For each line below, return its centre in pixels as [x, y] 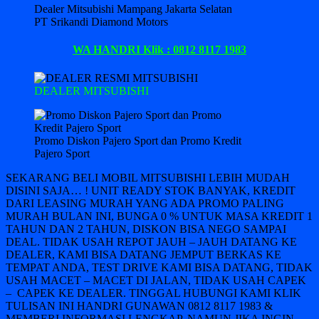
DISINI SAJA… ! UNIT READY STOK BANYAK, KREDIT [151, 190]
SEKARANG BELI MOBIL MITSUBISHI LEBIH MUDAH [148, 177]
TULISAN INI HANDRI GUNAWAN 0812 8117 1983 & [139, 305]
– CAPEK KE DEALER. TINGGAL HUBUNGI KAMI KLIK [153, 293]
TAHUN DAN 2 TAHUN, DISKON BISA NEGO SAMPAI [146, 229]
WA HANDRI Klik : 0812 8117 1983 [159, 50]
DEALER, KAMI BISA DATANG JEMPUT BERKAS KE [143, 254]
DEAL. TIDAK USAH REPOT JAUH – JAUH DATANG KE [151, 241]
